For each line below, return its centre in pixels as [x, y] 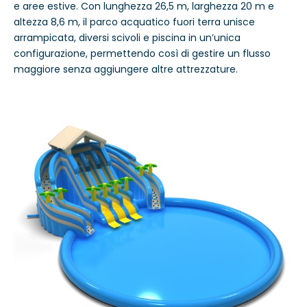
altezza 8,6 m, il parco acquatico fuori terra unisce [134, 22]
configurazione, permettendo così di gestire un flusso [142, 53]
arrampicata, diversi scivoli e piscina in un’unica [127, 37]
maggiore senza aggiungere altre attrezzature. [126, 69]
